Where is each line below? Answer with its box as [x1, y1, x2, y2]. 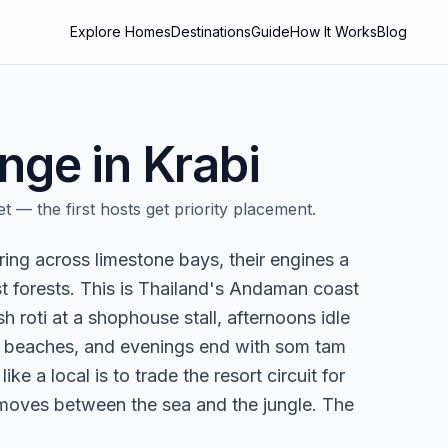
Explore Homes [69, 23, 171, 40]
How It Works [289, 23, 377, 40]
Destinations [170, 23, 251, 40]
